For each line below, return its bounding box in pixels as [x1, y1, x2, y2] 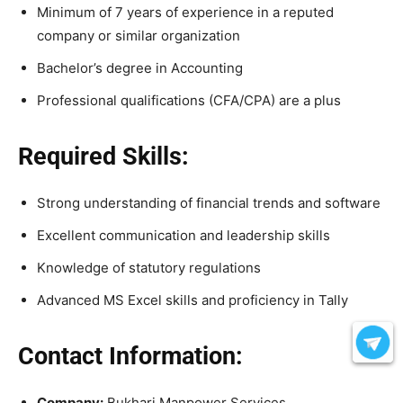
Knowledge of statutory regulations [37, 259, 261, 277]
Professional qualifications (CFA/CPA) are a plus [37, 92, 341, 110]
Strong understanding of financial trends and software [37, 194, 381, 212]
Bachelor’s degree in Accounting [37, 59, 243, 77]
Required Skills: [18, 142, 189, 172]
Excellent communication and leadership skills [37, 227, 330, 245]
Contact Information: [18, 342, 243, 372]
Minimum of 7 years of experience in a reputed [37, 4, 334, 22]
